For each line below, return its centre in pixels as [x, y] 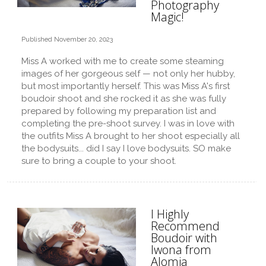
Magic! [167, 17]
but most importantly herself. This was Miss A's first [126, 86]
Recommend [185, 226]
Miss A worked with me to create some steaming [123, 61]
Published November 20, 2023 [67, 39]
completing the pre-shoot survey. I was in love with [128, 123]
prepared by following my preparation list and [119, 111]
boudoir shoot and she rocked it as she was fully [124, 99]
